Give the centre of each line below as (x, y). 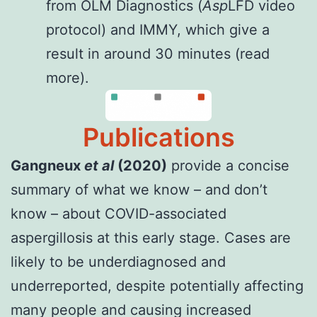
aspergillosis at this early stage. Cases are (151, 237)
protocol (74, 29)
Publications (158, 137)
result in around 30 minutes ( (143, 53)
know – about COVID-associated (119, 213)
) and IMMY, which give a (185, 29)
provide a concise (228, 165)
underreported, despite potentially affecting (157, 286)
